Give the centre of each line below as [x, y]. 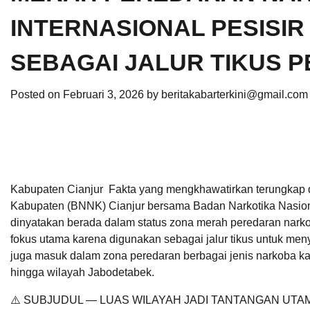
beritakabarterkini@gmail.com [235, 94]
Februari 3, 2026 [103, 94]
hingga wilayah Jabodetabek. [82, 272]
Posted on [37, 94]
